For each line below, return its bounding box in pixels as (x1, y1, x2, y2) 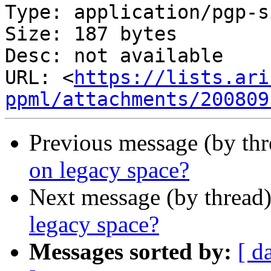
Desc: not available (5, 45, 223, 67)
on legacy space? (29, 157, 189, 183)
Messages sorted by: (29, 238, 232, 265)
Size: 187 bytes (5, 23, 177, 45)
